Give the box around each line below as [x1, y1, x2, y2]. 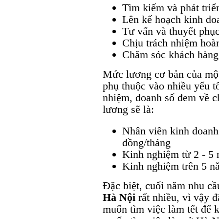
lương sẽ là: [103, 103, 154, 115]
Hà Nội [103, 191, 135, 203]
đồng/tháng [122, 136, 171, 149]
